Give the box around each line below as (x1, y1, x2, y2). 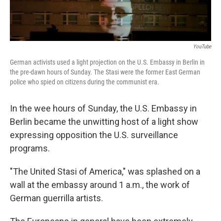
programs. (10, 143, 50, 154)
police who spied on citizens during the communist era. (10, 78, 159, 86)
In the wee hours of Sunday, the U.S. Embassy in (10, 103, 197, 114)
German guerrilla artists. (10, 193, 103, 204)
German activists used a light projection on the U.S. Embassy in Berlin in (10, 58, 205, 67)
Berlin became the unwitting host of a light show (10, 116, 198, 127)
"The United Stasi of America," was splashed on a (10, 166, 200, 177)
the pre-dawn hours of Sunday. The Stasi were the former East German (10, 68, 200, 76)
